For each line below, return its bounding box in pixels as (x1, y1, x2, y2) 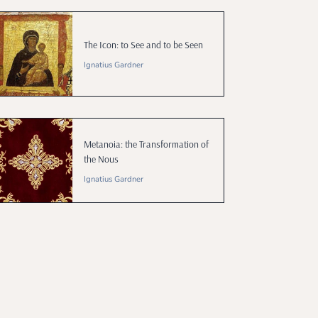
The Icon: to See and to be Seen (83, 38, 203, 50)
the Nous (83, 152, 119, 165)
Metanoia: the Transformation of (83, 137, 209, 150)
